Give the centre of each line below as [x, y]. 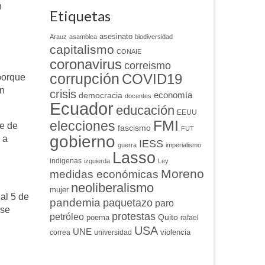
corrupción [84, 79]
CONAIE [129, 52]
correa [60, 233]
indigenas [65, 161]
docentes [138, 96]
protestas [133, 217]
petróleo [67, 217]
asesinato [116, 37]
